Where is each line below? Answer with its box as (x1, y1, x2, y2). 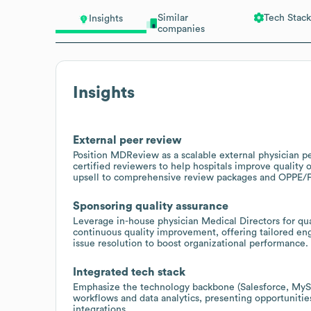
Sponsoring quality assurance (73, 200, 228, 212)
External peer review (73, 134, 182, 146)
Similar (157, 12, 188, 23)
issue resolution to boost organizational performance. (73, 238, 308, 249)
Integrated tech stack (73, 266, 185, 278)
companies (157, 24, 205, 34)
